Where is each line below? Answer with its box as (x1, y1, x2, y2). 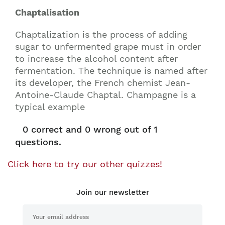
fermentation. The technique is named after (15, 65, 207, 76)
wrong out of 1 (90, 124, 158, 135)
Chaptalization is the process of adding (15, 29, 187, 40)
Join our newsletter (76, 188, 149, 197)
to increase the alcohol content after (15, 53, 178, 64)
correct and (28, 124, 85, 135)
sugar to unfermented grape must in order (15, 41, 201, 52)
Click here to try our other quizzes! (8, 159, 162, 169)
